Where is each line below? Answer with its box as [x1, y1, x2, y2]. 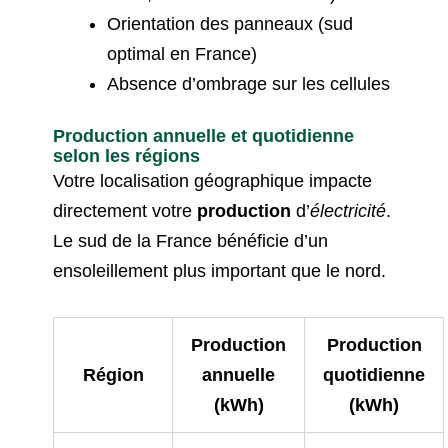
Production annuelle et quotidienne [53, 124, 355, 146]
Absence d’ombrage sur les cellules [107, 73, 391, 94]
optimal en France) [107, 43, 258, 64]
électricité [310, 200, 387, 221]
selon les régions [53, 144, 201, 166]
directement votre [53, 200, 198, 221]
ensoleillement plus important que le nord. [53, 260, 387, 281]
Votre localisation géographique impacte [53, 170, 373, 191]
